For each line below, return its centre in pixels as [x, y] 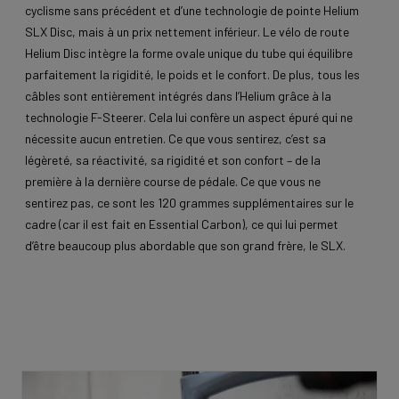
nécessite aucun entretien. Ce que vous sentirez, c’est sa [175, 138]
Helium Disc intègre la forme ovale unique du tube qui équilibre [189, 53]
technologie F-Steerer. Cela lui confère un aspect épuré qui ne [189, 117]
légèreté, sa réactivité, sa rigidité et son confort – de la [173, 159]
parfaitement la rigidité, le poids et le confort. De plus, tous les [192, 74]
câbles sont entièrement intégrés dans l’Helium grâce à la [178, 95]
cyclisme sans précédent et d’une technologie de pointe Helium [192, 10]
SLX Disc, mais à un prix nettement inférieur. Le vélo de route [187, 31]
